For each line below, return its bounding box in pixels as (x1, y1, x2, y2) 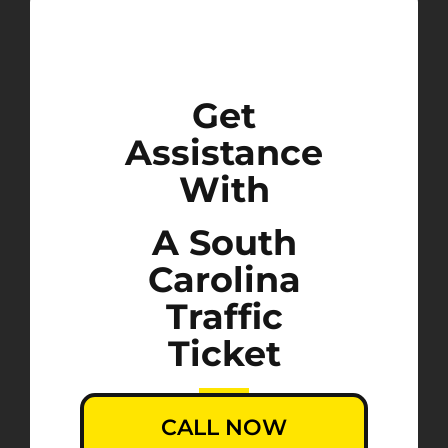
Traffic (165, 295, 283, 339)
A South (151, 221, 297, 265)
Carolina (147, 258, 301, 302)
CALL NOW (161, 414, 287, 442)
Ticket (167, 332, 281, 376)
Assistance (125, 131, 323, 175)
